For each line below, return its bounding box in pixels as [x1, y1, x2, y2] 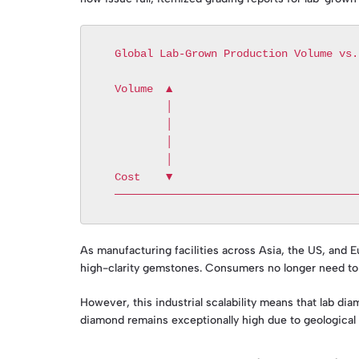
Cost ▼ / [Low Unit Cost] [102, 171, 115, 184]
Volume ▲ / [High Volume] [102, 83, 115, 96]
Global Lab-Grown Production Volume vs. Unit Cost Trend [102, 47, 115, 61]
